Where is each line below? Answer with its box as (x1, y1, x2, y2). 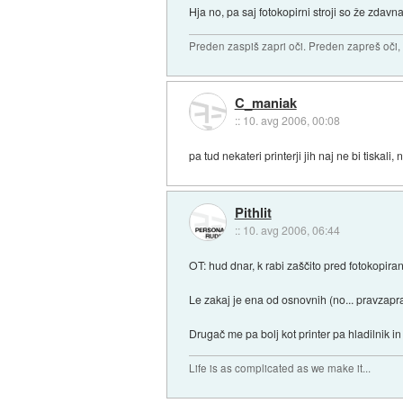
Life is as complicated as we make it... (189, 361, 372, 376)
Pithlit (234, 202, 272, 223)
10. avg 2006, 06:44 (242, 222, 340, 238)
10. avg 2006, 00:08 (242, 112, 340, 129)
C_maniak (234, 93, 297, 113)
